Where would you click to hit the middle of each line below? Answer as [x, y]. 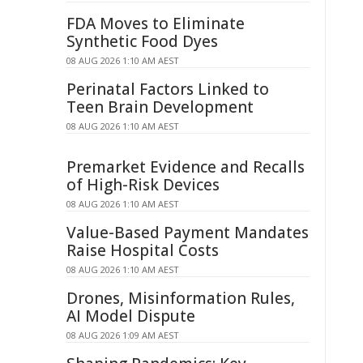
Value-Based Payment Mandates [188, 233]
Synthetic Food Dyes [142, 41]
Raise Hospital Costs [143, 250]
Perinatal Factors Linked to [168, 89]
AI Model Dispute [131, 316]
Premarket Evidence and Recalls [186, 167]
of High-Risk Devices [143, 185]
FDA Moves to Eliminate [156, 23]
